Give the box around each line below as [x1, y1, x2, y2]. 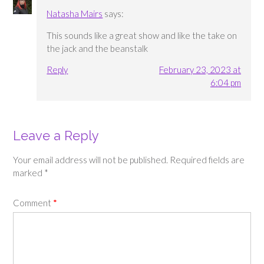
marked [13, 167, 44, 179]
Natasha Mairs [47, 8, 103, 19]
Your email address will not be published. [13, 154, 168, 166]
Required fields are [170, 154, 245, 166]
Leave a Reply [13, 127, 99, 143]
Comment [13, 197, 53, 208]
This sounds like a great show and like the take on [47, 29, 237, 41]
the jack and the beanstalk [47, 42, 148, 54]
